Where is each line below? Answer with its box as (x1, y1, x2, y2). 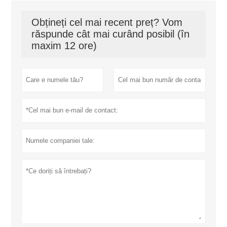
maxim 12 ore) (31, 40, 97, 51)
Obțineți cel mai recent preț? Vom (31, 16, 183, 28)
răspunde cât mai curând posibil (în (31, 28, 190, 40)
